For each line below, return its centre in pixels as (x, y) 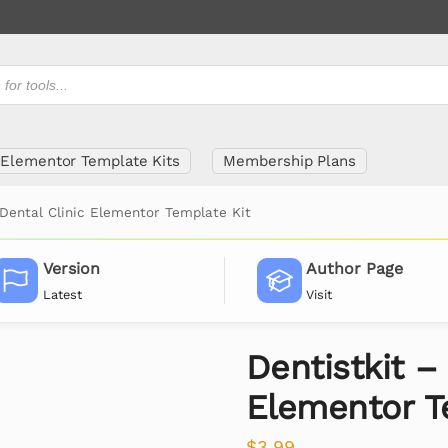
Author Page (355, 269)
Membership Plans (289, 161)
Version (71, 269)
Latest (62, 294)
